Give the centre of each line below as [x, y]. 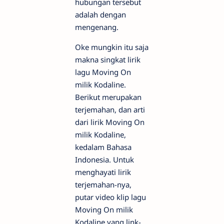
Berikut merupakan [108, 97]
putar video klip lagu [110, 197]
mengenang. [98, 27]
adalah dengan [100, 14]
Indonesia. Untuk [104, 159]
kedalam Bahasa [103, 147]
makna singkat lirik [108, 59]
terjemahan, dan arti [110, 109]
